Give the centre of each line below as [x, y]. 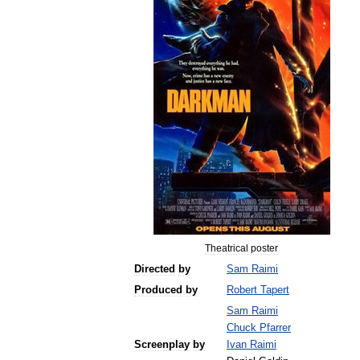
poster [264, 248]
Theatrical [227, 248]
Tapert [275, 290]
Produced [158, 290]
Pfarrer [275, 328]
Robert [242, 290]
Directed [155, 269]
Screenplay [162, 345]
